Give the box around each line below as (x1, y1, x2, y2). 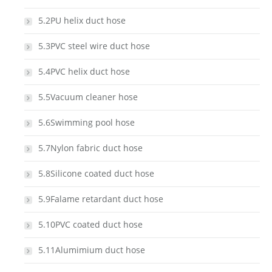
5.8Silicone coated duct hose (38, 168, 154, 179)
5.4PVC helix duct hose (38, 66, 130, 77)
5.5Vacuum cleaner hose (38, 91, 138, 103)
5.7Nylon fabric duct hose (38, 142, 143, 154)
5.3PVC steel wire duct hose (38, 40, 150, 52)
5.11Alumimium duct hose (38, 244, 145, 256)
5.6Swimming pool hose (38, 117, 135, 128)
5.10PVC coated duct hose (38, 219, 143, 230)
